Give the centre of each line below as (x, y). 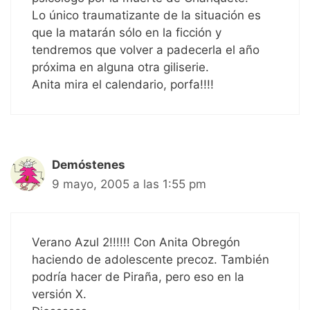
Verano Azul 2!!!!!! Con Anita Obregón (136, 242)
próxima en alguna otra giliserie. (120, 67)
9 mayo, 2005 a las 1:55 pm (129, 184)
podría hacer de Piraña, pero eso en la (138, 276)
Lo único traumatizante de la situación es (146, 16)
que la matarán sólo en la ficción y (127, 33)
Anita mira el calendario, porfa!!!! (123, 85)
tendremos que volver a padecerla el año (146, 50)
